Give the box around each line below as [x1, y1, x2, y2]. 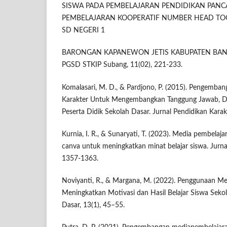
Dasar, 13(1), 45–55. [62, 201, 125, 209]
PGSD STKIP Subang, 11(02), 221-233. [62, 61, 182, 69]
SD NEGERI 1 [62, 27, 105, 34]
